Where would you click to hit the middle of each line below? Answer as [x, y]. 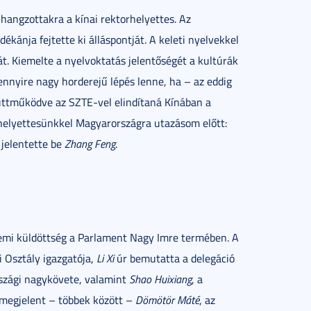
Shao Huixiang [160, 279]
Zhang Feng [90, 144]
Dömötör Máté [167, 300]
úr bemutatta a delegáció [174, 258]
